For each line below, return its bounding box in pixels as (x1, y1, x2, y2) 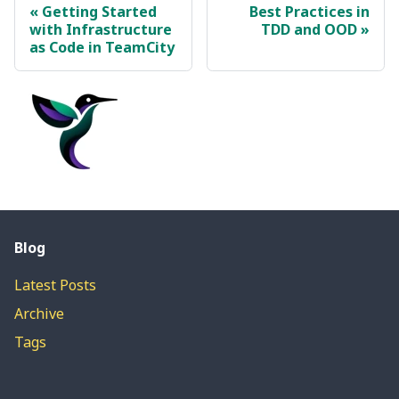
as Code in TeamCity (29, 37, 175, 58)
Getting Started (42, 2, 157, 22)
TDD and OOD (261, 20, 357, 40)
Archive (14, 304, 64, 324)
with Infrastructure (29, 20, 172, 40)
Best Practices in (249, 2, 370, 22)
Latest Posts (14, 275, 96, 296)
